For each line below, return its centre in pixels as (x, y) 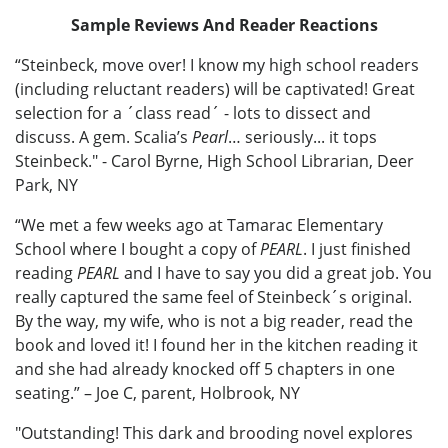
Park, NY (46, 184)
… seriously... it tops (302, 136)
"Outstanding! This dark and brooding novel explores (214, 432)
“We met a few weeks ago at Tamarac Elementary (199, 224)
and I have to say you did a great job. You (276, 272)
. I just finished (357, 248)
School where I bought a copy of (137, 248)
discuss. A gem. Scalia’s (103, 136)
